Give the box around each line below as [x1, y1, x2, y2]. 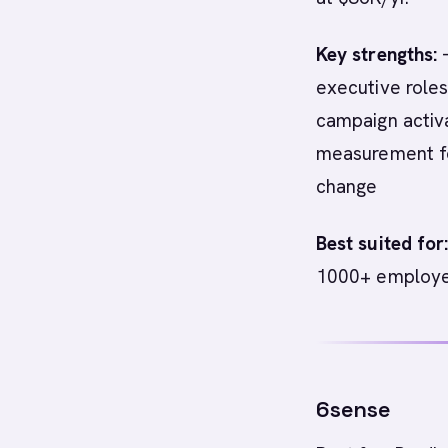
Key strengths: [316, 42, 438, 67]
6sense [316, 395, 391, 423]
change [316, 174, 378, 199]
